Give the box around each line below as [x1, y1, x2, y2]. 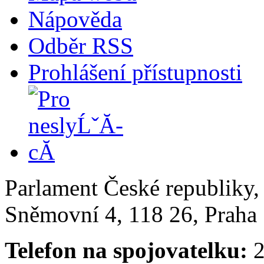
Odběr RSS [28, 33, 133, 59]
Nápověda [28, 6, 122, 32]
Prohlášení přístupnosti [28, 60, 242, 85]
